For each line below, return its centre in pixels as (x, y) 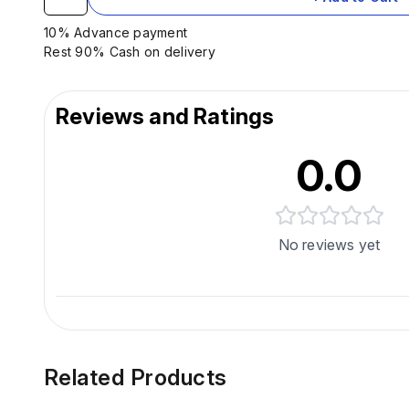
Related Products (136, 377)
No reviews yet (329, 244)
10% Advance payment (118, 32)
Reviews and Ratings (165, 116)
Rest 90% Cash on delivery (132, 51)
